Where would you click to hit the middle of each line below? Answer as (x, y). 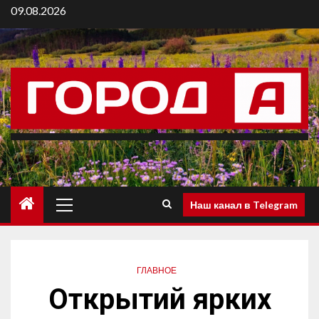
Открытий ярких (159, 300)
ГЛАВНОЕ (157, 271)
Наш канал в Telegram (244, 204)
